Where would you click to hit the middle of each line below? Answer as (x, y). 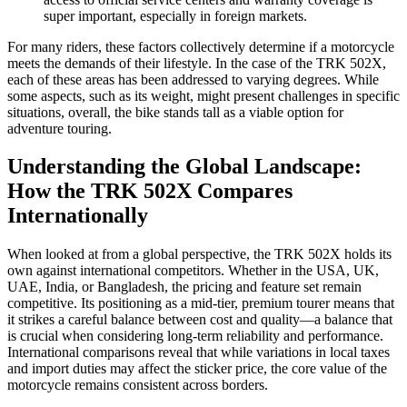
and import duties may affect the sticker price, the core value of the (197, 369)
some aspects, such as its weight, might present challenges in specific (203, 95)
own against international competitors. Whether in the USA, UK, (193, 271)
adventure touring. (60, 128)
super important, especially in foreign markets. (175, 15)
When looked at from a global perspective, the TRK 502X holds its (199, 254)
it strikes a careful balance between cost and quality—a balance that (200, 320)
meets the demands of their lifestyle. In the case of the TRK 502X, (197, 63)
